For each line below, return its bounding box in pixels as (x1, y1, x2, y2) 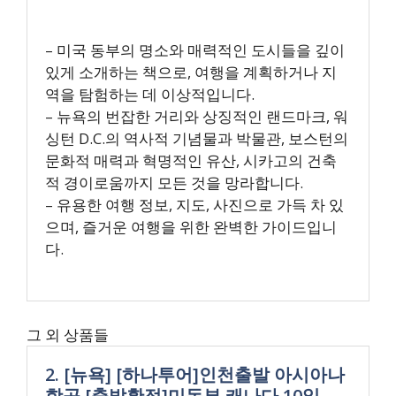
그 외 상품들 (27, 324, 109, 345)
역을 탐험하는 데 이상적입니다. (45, 84, 255, 104)
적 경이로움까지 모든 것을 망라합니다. (45, 172, 303, 193)
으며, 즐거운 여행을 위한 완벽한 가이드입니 (45, 217, 337, 237)
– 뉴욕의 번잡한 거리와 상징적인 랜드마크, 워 (45, 106, 348, 126)
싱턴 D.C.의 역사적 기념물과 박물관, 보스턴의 (45, 128, 348, 148)
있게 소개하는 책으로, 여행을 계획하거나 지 (45, 62, 337, 82)
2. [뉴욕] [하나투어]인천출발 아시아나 (45, 362, 345, 386)
